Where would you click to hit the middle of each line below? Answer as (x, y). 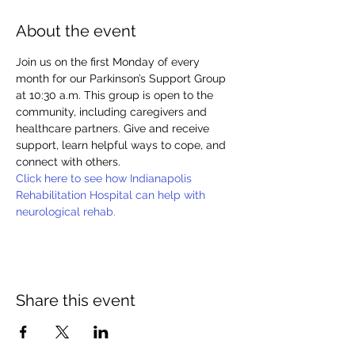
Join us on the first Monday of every (109, 62)
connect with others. (68, 162)
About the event (76, 31)
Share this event (76, 300)
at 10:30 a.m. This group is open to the (116, 95)
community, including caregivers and (113, 112)
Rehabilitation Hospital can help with (112, 195)
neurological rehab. (66, 212)
